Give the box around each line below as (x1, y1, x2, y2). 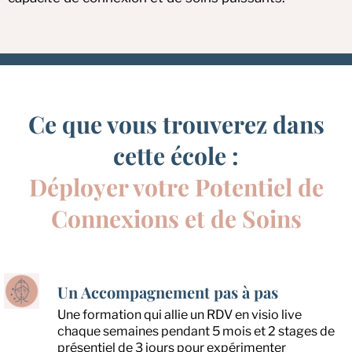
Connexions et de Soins (50, 202, 302, 234)
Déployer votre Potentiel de (28, 170, 324, 203)
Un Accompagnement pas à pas (57, 280, 278, 302)
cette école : (113, 139, 239, 171)
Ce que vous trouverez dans (27, 108, 324, 140)
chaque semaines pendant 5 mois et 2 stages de (57, 323, 335, 339)
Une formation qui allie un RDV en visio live (57, 306, 302, 322)
